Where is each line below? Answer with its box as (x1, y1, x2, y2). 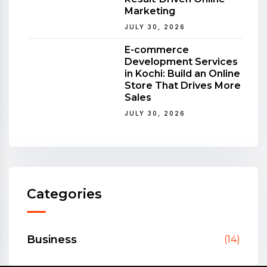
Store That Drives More (125, 79, 241, 91)
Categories (27, 185, 102, 202)
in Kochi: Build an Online (125, 67, 240, 79)
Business (27, 232, 77, 246)
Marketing (125, 5, 175, 17)
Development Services (125, 55, 238, 67)
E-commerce (125, 44, 189, 55)
